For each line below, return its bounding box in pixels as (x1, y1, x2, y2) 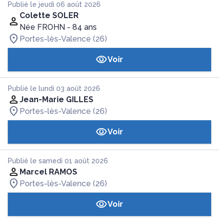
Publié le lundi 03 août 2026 (8, 85, 100, 92)
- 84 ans (67, 22, 97, 32)
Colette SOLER (20, 11, 79, 20)
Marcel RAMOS (20, 167, 77, 176)
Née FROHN (20, 22, 65, 32)
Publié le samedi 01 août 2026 (8, 157, 108, 165)
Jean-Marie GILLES (20, 95, 93, 104)
